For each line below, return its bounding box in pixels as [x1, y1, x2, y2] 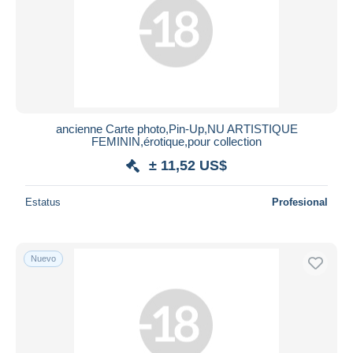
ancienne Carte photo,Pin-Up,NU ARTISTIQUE [55, 121, 298, 136]
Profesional [272, 195, 328, 208]
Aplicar [158, 43, 195, 58]
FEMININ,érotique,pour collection [91, 134, 262, 148]
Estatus [25, 195, 61, 208]
